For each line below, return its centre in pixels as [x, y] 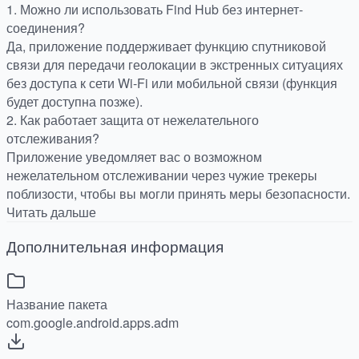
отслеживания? [53, 138]
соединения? [46, 27]
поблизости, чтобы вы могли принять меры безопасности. [178, 193]
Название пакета [57, 305]
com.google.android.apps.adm [93, 323]
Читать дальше [51, 212]
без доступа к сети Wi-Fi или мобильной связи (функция [172, 83]
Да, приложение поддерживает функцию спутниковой [166, 46]
